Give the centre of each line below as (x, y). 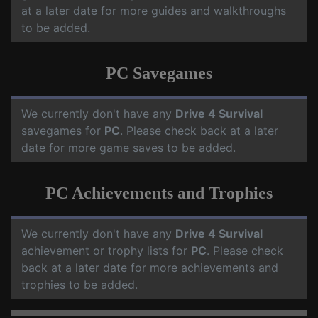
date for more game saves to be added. (128, 148)
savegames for (63, 131)
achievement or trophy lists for (106, 251)
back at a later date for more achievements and (150, 268)
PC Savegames (159, 73)
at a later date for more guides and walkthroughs (154, 11)
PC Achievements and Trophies (159, 193)
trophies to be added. (79, 285)
